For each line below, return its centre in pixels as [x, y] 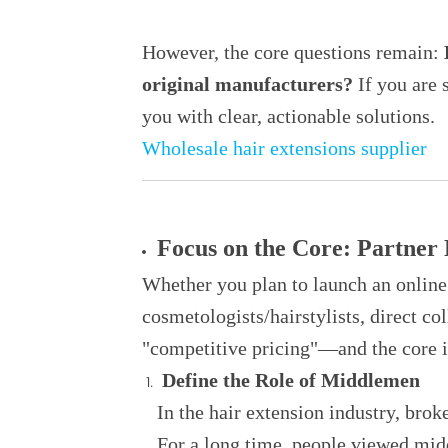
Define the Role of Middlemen [291, 380]
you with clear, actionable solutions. [288, 116]
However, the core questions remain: [290, 52]
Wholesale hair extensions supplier [284, 148]
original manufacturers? [247, 84]
